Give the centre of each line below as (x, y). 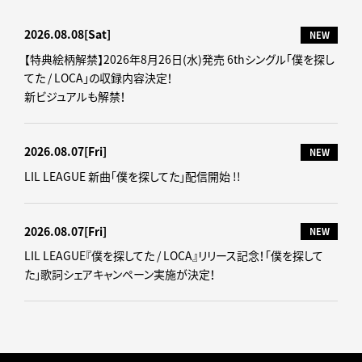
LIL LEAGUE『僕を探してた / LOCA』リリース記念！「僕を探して (174, 256)
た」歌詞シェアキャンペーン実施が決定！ (120, 274)
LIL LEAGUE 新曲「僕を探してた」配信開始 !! (133, 176)
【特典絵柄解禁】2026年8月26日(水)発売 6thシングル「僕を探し (179, 59)
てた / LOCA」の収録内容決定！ (99, 77)
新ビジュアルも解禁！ (75, 96)
